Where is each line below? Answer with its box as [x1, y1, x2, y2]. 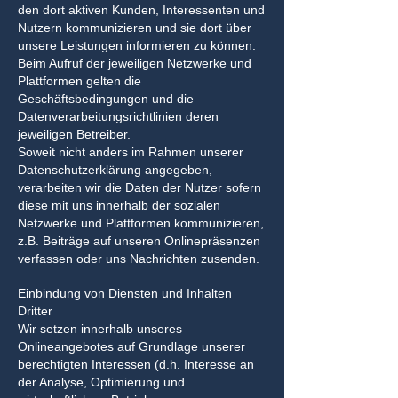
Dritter [18, 304, 52, 318]
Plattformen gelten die [18, 74, 141, 88]
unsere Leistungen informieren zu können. [18, 38, 256, 52]
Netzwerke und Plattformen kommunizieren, [18, 216, 264, 230]
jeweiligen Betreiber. [18, 127, 131, 141]
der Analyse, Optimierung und [18, 375, 185, 389]
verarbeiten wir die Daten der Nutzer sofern [18, 180, 261, 195]
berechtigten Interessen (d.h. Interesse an [18, 357, 254, 371]
